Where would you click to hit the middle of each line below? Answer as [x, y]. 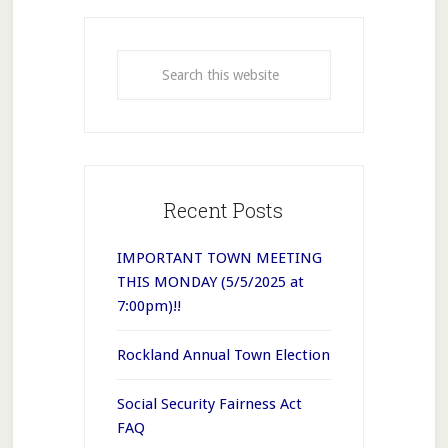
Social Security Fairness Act [209, 404]
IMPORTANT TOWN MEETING [219, 258]
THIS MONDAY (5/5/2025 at [210, 282]
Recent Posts [224, 210]
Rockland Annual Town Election [223, 355]
